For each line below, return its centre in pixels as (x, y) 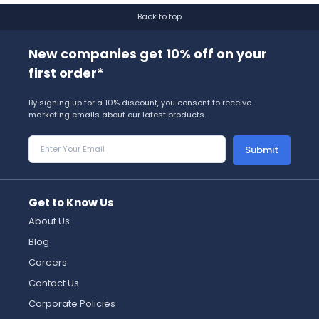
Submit (262, 150)
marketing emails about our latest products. (117, 115)
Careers (48, 262)
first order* (66, 73)
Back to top (159, 16)
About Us (49, 221)
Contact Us (54, 283)
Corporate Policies (72, 304)
